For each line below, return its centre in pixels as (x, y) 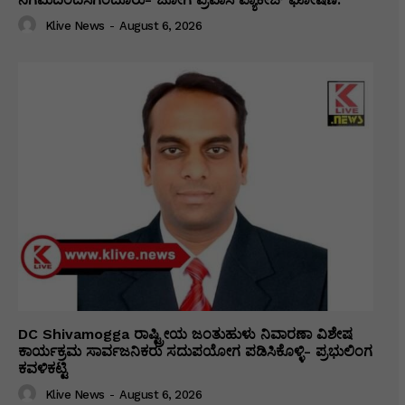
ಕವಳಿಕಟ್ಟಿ (42, 368)
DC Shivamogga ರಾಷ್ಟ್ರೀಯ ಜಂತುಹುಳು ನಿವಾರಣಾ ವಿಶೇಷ (185, 334)
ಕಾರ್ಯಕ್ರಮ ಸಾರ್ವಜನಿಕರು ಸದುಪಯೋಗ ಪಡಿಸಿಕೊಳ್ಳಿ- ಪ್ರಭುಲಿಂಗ (195, 351)
